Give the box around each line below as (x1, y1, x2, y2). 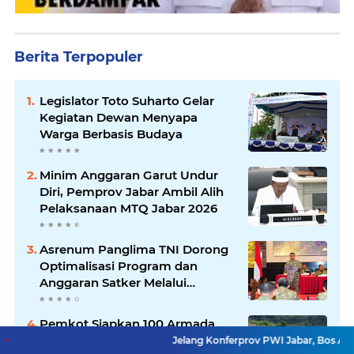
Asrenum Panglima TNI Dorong (40, 242, 228, 257)
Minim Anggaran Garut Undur (40, 168, 218, 183)
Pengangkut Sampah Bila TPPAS (40, 333, 235, 348)
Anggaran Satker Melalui (40, 275, 186, 290)
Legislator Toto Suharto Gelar (40, 93, 214, 108)
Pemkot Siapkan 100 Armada (40, 316, 215, 331)
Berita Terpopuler (14, 48, 143, 66)
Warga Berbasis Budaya (40, 126, 183, 141)
